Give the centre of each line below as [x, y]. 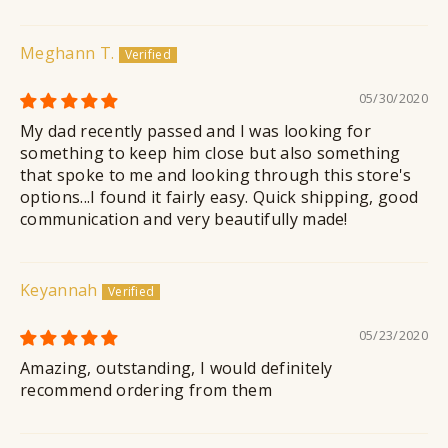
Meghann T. [67, 53]
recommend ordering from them [146, 390]
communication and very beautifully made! [184, 219]
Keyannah [59, 290]
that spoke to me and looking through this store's [216, 175]
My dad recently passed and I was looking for [196, 131]
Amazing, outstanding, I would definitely [176, 368]
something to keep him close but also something [210, 153]
